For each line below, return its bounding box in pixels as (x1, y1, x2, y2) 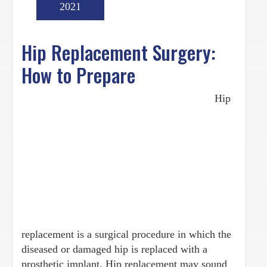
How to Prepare (21, 60, 135, 89)
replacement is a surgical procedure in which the (21, 228, 231, 240)
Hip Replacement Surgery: (21, 38, 216, 66)
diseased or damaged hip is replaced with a (21, 243, 207, 255)
